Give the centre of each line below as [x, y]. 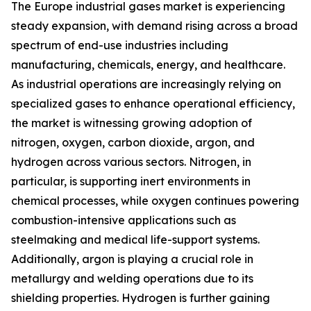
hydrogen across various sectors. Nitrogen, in [131, 162]
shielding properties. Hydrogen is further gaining [141, 298]
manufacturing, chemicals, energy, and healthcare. [148, 65]
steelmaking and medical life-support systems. [135, 240]
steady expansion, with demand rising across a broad [154, 26]
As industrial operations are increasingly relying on [146, 84]
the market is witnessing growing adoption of [132, 123]
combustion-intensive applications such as [124, 220]
